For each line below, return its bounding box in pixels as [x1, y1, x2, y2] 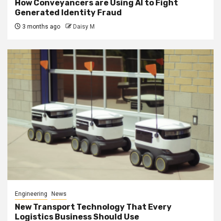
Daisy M [73, 23, 95, 30]
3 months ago [21, 23, 60, 30]
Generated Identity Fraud [15, 7, 122, 17]
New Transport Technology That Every [15, 202, 172, 212]
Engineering [15, 190, 47, 197]
